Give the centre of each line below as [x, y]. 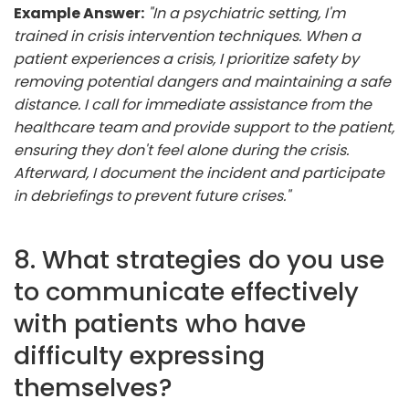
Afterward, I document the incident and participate [199, 173]
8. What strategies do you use [199, 259]
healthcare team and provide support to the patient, [204, 127]
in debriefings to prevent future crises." [152, 195]
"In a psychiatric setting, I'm [246, 13]
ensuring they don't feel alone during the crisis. [181, 150]
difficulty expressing [139, 355]
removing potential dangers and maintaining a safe [202, 81]
